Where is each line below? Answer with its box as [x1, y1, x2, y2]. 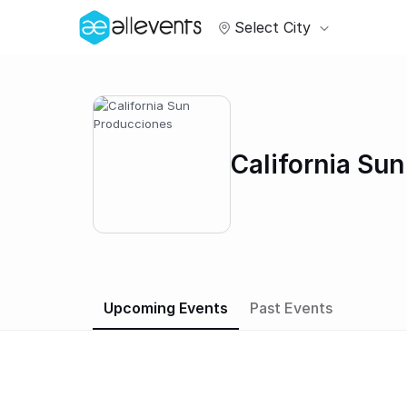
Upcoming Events [104, 299, 228, 317]
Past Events [250, 299, 333, 317]
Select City [234, 18, 311, 37]
